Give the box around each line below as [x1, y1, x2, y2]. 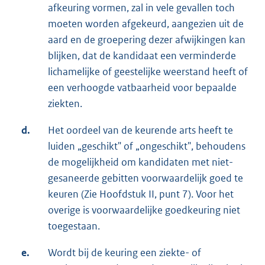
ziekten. [48, 96, 82, 110]
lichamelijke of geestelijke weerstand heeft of [48, 64, 248, 78]
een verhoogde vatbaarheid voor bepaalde [48, 80, 237, 94]
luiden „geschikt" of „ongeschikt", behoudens [48, 139, 245, 153]
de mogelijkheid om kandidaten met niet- [48, 155, 233, 169]
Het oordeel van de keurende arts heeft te [48, 123, 233, 137]
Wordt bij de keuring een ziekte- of [48, 245, 201, 259]
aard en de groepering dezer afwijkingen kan [48, 33, 245, 46]
